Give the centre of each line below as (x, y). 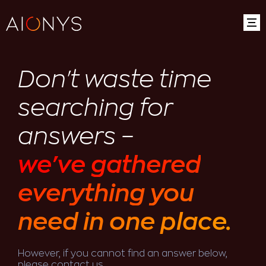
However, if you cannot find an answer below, (123, 254)
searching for (95, 108)
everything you (106, 194)
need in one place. (125, 222)
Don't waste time (115, 80)
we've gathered (109, 165)
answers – (76, 137)
